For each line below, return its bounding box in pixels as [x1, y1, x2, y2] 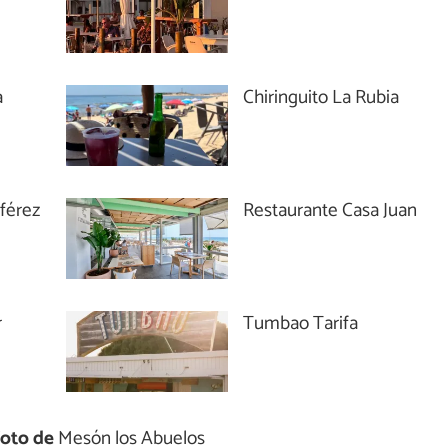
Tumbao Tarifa [243, 308, 359, 340]
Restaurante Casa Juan [243, 195, 418, 227]
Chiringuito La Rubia [243, 82, 400, 114]
